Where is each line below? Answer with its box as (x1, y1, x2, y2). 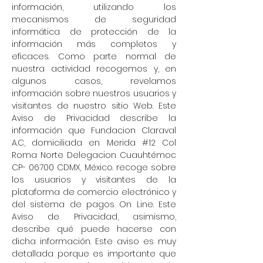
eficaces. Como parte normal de (12, 50, 176, 62)
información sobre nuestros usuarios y (12, 87, 176, 99)
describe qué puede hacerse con (12, 223, 176, 235)
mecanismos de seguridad (12, 14, 176, 25)
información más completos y (12, 38, 176, 50)
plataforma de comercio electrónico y (12, 186, 176, 198)
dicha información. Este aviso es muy (12, 235, 176, 247)
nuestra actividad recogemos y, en (12, 63, 176, 75)
